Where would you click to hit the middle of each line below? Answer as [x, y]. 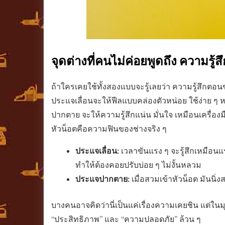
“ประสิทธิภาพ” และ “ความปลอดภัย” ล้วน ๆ [126, 219]
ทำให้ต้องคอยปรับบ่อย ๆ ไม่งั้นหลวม [138, 164]
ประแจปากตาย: [102, 179]
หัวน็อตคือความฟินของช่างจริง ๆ [109, 128]
